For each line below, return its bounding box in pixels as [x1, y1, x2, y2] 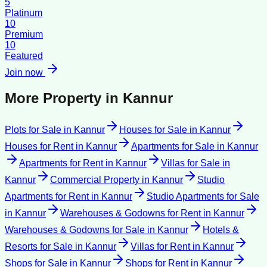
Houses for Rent [5, 141, 73, 151]
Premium [5, 29, 43, 40]
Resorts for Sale [5, 241, 73, 252]
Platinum [5, 8, 42, 18]
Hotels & [203, 224, 239, 235]
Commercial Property [50, 174, 139, 185]
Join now [5, 67, 45, 78]
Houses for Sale [119, 124, 187, 135]
